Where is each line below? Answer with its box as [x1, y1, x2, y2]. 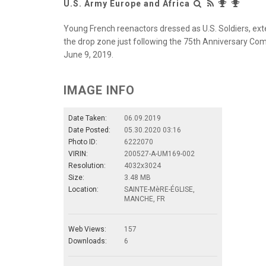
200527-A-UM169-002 [124, 149, 195, 158]
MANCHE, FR [124, 194, 165, 203]
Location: [68, 185, 99, 194]
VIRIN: [68, 149, 88, 158]
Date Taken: [68, 113, 107, 122]
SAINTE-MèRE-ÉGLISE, [124, 185, 195, 194]
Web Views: [68, 224, 106, 233]
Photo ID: [68, 137, 97, 146]
